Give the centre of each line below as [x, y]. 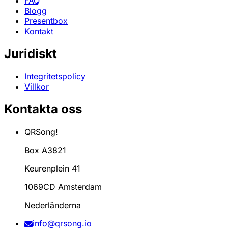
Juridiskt [31, 54]
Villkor [37, 87]
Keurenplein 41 [52, 169]
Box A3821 [45, 150]
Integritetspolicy [55, 77]
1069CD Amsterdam [63, 187]
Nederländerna [53, 205]
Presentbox [46, 21]
